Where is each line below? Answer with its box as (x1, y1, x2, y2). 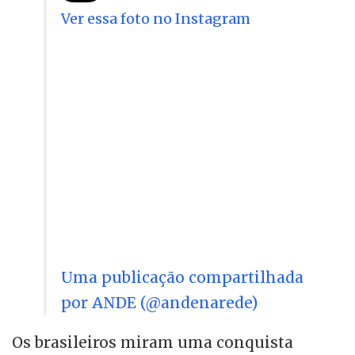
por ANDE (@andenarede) (61, 292, 258, 312)
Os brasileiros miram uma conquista (12, 332, 293, 352)
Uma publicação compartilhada (61, 267, 303, 287)
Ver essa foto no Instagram (61, 9, 250, 28)
